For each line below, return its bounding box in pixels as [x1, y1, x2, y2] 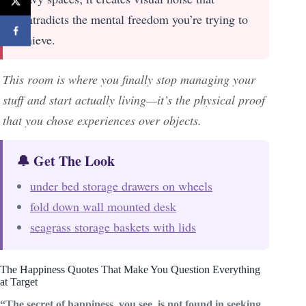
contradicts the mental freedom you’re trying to [15, 11, 248, 28]
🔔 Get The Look [16, 151, 115, 171]
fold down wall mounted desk [30, 198, 176, 215]
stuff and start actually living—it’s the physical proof [3, 92, 265, 109]
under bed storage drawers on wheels [30, 178, 212, 195]
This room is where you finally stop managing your [3, 71, 255, 88]
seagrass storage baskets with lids [30, 219, 196, 236]
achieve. [15, 31, 55, 48]
